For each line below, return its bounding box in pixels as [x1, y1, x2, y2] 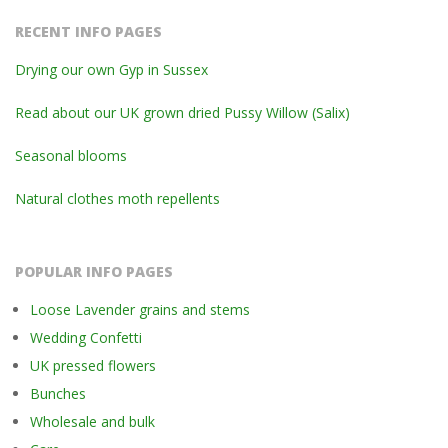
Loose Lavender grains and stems [30, 300, 250, 319]
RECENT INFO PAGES [15, 22, 162, 41]
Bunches [30, 384, 86, 403]
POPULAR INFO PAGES [15, 262, 173, 281]
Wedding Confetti [30, 328, 142, 347]
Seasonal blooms [15, 146, 127, 165]
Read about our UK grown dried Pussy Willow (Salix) [15, 103, 350, 122]
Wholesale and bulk [30, 412, 155, 431]
